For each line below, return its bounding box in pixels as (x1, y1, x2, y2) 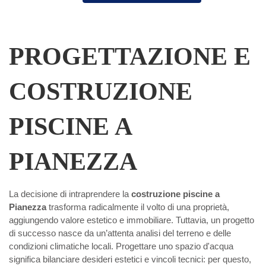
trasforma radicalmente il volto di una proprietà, (49, 201, 229, 212)
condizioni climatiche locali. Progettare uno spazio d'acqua (9, 240, 233, 251)
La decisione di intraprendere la (9, 188, 131, 199)
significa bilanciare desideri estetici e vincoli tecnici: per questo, (9, 254, 251, 264)
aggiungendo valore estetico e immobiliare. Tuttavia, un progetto (9, 214, 254, 225)
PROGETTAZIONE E (9, 42, 251, 70)
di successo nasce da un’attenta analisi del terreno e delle (9, 227, 231, 238)
